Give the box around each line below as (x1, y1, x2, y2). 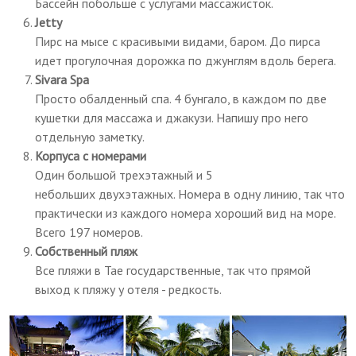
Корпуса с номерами (35, 147, 147, 164)
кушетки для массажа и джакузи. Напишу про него (35, 109, 309, 126)
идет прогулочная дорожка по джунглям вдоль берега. (35, 52, 337, 68)
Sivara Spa (35, 71, 90, 87)
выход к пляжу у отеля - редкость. (35, 281, 222, 297)
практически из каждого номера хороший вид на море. (35, 204, 336, 221)
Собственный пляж (35, 242, 138, 259)
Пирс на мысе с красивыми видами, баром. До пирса (35, 33, 321, 49)
